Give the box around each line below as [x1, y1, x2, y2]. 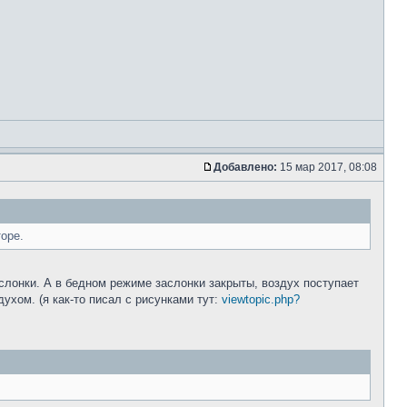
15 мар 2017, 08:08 [277, 161, 380, 174]
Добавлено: [213, 161, 277, 174]
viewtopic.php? [222, 293, 300, 306]
